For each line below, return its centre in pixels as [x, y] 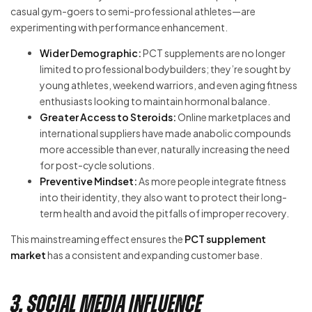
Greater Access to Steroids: [108, 117]
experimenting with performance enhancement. [119, 28]
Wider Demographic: [91, 53]
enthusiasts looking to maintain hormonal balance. [155, 101]
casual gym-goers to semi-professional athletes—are [133, 11]
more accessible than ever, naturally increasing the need [165, 149]
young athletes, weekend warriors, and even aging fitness [169, 85]
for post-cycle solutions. [97, 165]
